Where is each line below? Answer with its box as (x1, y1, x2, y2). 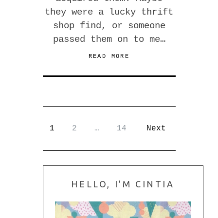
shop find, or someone (53, 20, 165, 31)
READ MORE (88, 53, 130, 60)
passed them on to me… (53, 34, 165, 45)
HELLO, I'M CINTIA (71, 179, 175, 189)
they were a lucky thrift (45, 6, 173, 18)
